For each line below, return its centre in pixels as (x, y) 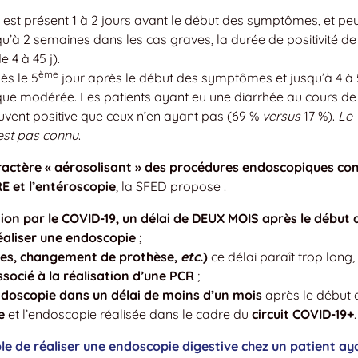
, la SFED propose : (171, 186)
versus (281, 115)
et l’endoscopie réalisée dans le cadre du (128, 314)
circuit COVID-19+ (303, 314)
